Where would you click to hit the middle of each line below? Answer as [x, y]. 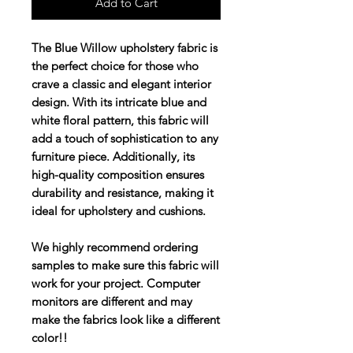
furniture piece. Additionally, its [113, 157]
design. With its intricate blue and [119, 102]
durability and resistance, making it [123, 193]
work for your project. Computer [116, 284]
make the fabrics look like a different [126, 320]
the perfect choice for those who [115, 66]
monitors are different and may [112, 302]
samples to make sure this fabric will [125, 266]
